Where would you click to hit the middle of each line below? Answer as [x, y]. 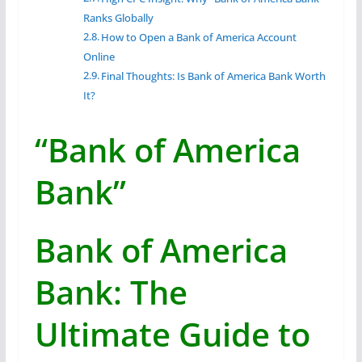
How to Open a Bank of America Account [199, 37]
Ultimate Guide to [172, 334]
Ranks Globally [118, 17]
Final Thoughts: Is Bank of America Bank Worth [214, 76]
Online [99, 56]
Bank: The [111, 292]
